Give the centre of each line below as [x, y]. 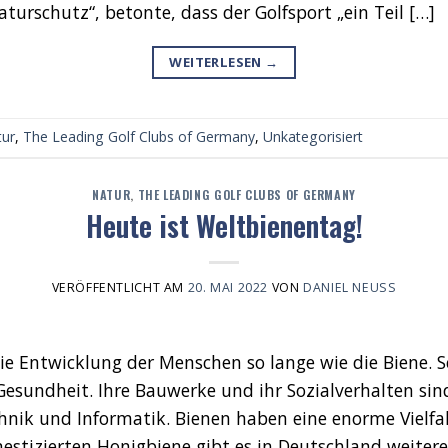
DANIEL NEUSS [345, 288]
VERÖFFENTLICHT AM [119, 288]
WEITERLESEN [217, 61]
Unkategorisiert [313, 137]
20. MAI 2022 [227, 288]
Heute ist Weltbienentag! [224, 225]
